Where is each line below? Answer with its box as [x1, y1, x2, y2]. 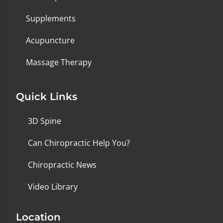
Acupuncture [26, 35, 75, 46]
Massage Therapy [26, 57, 92, 68]
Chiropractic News [28, 159, 97, 170]
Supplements [26, 13, 76, 24]
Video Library [28, 181, 78, 192]
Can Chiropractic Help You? [28, 137, 130, 148]
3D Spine [28, 115, 61, 126]
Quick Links [16, 91, 77, 103]
